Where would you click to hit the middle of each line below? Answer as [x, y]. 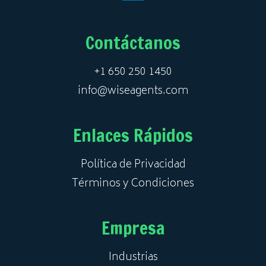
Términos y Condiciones [133, 184]
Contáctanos [133, 42]
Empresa [133, 227]
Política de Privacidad [133, 165]
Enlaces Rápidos [133, 135]
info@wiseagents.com [133, 91]
